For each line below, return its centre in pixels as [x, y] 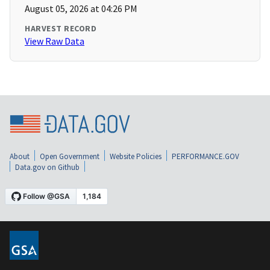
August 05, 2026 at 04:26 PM [81, 9]
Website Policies [136, 156]
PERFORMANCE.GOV [206, 156]
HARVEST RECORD [61, 29]
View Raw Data [55, 41]
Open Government [70, 156]
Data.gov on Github [47, 167]
